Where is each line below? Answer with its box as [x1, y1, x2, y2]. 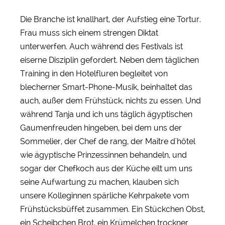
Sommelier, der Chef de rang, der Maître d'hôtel [20, 136, 195, 146]
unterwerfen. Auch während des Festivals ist [20, 41, 183, 51]
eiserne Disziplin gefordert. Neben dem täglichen [20, 55, 199, 65]
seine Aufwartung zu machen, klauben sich [20, 177, 179, 187]
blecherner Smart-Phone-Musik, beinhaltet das [20, 82, 192, 92]
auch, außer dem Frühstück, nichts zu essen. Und [20, 95, 201, 105]
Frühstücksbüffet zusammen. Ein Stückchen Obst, [20, 204, 205, 214]
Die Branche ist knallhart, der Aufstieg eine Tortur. [20, 14, 201, 24]
